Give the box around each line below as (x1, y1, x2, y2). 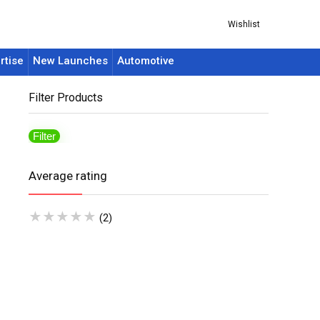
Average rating (29, 169, 107, 183)
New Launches (33, 54, 108, 67)
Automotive (117, 54, 174, 67)
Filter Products (29, 91, 103, 104)
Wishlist (228, 19, 260, 29)
